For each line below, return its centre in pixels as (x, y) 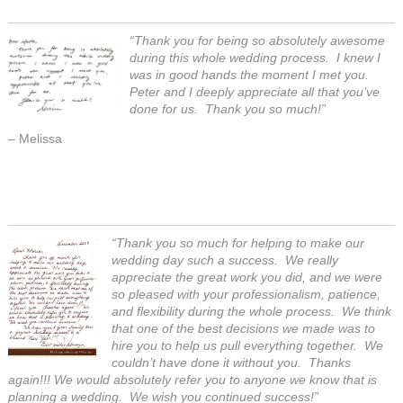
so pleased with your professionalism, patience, (246, 294)
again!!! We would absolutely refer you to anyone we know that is (193, 380)
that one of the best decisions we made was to (244, 328)
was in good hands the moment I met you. (251, 75)
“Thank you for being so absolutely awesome (258, 40)
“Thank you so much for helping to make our (238, 243)
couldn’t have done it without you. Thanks (232, 363)
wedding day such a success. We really (225, 260)
